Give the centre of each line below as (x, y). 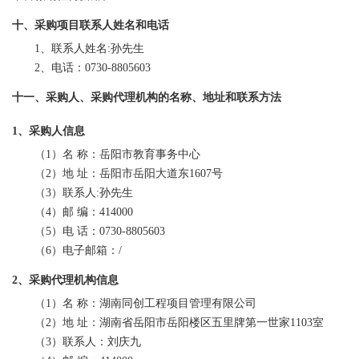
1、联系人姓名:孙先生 (89, 49)
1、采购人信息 (48, 131)
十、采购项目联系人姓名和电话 (91, 26)
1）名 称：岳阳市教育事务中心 (123, 155)
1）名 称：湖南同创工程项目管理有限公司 (151, 304)
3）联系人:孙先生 (89, 193)
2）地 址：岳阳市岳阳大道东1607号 (134, 174)
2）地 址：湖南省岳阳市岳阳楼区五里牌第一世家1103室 (185, 323)
